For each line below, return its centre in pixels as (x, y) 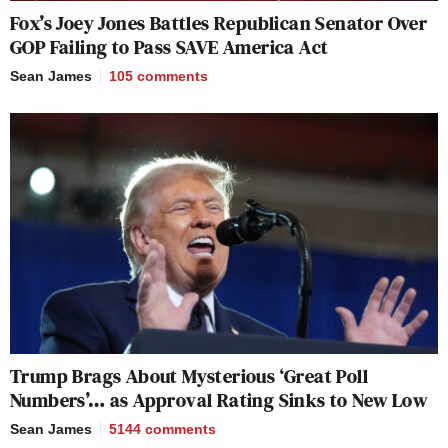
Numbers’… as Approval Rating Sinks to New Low (218, 399)
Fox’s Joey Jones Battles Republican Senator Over (219, 22)
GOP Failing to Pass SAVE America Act (169, 46)
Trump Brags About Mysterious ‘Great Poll (189, 375)
